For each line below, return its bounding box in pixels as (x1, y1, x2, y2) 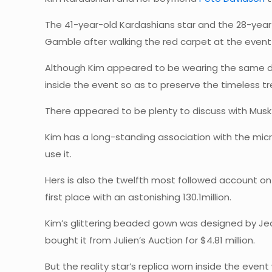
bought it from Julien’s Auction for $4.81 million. (45, 233, 256, 246)
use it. (45, 147, 75, 160)
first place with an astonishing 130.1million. (45, 190, 232, 203)
